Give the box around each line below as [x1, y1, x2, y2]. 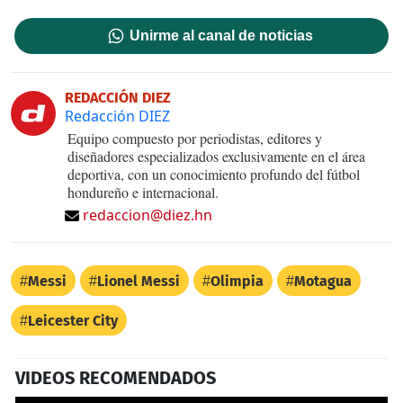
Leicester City [28, 311, 118, 329]
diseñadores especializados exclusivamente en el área [67, 146, 365, 166]
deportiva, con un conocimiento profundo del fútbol [67, 164, 360, 184]
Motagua [294, 272, 352, 290]
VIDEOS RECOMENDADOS [15, 366, 216, 389]
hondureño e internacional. [67, 182, 219, 201]
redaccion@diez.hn [83, 204, 212, 225]
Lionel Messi [97, 272, 180, 290]
